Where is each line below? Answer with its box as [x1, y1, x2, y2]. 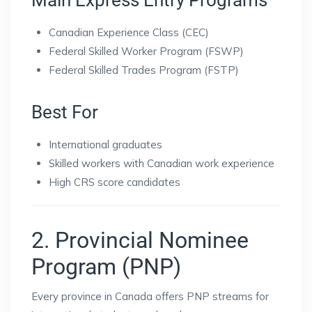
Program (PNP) [31, 253, 181, 281]
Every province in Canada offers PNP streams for [31, 290, 269, 304]
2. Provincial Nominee [31, 227, 249, 254]
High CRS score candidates [49, 175, 180, 189]
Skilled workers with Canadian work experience [49, 157, 274, 171]
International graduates [49, 138, 162, 152]
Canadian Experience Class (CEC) [49, 26, 209, 40]
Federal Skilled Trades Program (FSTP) [49, 63, 239, 77]
